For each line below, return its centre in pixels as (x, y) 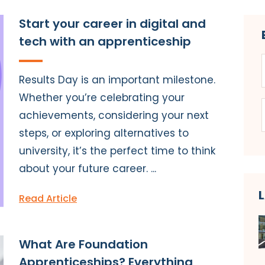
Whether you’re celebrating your (102, 97)
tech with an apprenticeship (105, 41)
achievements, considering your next (114, 115)
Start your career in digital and (112, 23)
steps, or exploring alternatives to (104, 133)
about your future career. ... (88, 168)
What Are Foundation (83, 244)
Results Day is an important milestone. (117, 80)
